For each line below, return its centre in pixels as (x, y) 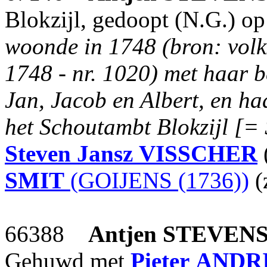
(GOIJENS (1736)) (157, 180)
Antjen (122, 234)
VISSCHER (198, 153)
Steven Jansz (69, 153)
